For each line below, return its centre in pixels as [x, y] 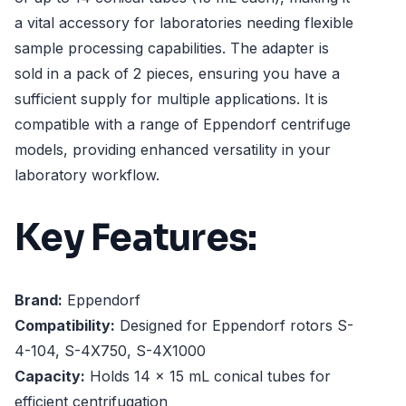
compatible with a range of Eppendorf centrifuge [183, 124]
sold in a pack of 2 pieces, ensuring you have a [177, 73]
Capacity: [50, 377]
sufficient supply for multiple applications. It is [171, 99]
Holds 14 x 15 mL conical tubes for [208, 377]
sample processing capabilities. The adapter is [172, 48]
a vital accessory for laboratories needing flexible [184, 23]
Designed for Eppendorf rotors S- [234, 326]
